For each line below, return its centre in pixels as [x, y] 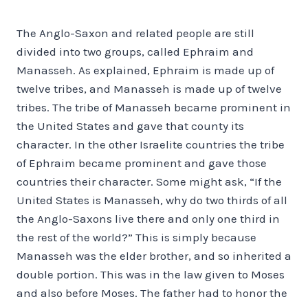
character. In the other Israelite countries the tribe [151, 144]
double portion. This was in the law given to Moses [151, 274]
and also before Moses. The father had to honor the [152, 293]
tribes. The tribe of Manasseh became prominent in [154, 107]
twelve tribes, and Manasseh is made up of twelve [149, 88]
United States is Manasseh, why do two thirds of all [152, 200]
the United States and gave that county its [130, 125]
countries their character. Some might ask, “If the [149, 181]
